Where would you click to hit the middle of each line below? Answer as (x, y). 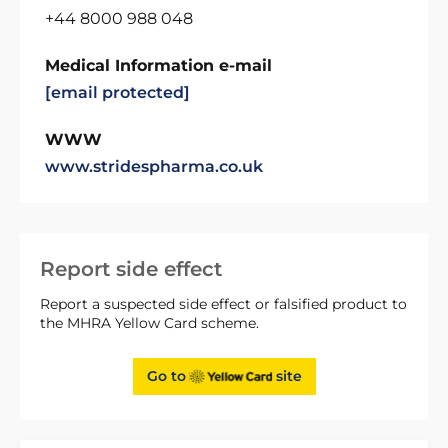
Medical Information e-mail (158, 65)
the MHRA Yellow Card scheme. (149, 323)
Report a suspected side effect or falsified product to (223, 304)
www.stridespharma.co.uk (154, 166)
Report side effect (131, 269)
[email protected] (117, 92)
